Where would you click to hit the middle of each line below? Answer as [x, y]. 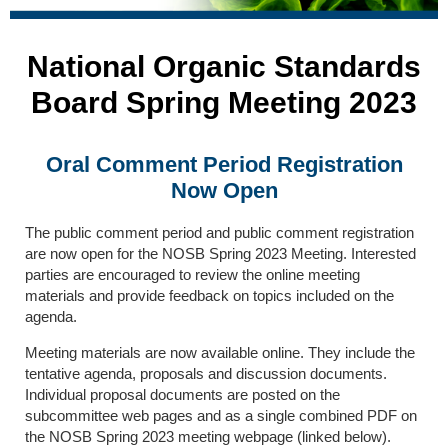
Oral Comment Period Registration [224, 164]
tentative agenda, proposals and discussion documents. [206, 373]
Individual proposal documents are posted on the [182, 394]
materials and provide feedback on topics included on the [209, 295]
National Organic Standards [224, 66]
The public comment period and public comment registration [219, 232]
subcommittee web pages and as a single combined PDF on [221, 415]
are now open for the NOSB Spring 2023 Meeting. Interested [220, 253]
